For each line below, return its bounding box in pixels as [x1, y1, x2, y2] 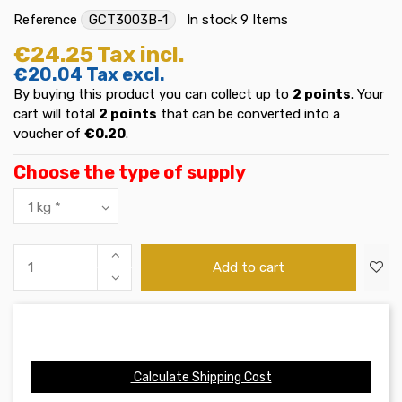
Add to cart [213, 259, 285, 276]
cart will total [13, 106, 99, 123]
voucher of [13, 126, 84, 143]
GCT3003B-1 [89, 11, 168, 28]
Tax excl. [86, 64, 165, 86]
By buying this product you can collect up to [13, 86, 293, 103]
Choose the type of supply [13, 161, 246, 183]
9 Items [240, 11, 288, 28]
